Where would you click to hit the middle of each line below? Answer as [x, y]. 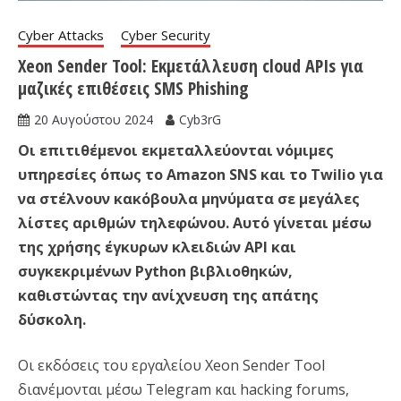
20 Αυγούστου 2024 [94, 120]
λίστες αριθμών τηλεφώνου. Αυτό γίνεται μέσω [195, 223]
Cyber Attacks [61, 35]
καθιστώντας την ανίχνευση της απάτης [168, 296]
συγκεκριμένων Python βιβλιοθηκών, [155, 272]
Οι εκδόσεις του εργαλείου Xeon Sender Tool [171, 366]
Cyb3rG [200, 120]
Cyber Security [166, 35]
